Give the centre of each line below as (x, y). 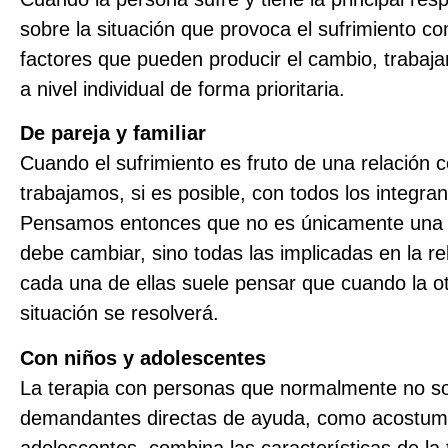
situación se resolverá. (119, 313)
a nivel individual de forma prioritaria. (185, 89)
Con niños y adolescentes (143, 357)
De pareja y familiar (113, 133)
